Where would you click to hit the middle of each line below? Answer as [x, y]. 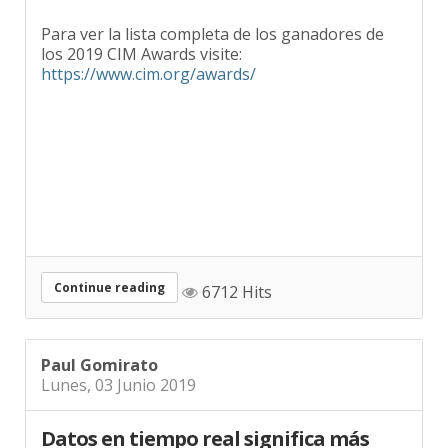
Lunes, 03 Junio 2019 [118, 370]
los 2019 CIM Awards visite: [141, 39]
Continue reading [109, 273]
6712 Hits [235, 278]
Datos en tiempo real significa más [205, 424]
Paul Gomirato [99, 350]
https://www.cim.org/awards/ [148, 59]
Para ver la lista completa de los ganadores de [212, 19]
